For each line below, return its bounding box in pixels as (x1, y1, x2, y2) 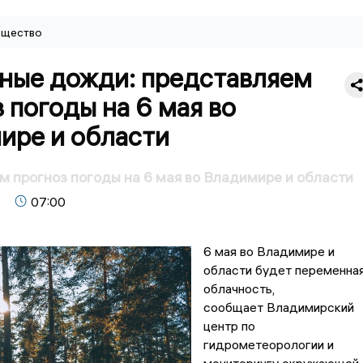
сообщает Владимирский (203, 299, 354, 316)
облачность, (203, 280, 275, 297)
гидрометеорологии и (203, 336, 334, 353)
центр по (203, 318, 255, 335)
